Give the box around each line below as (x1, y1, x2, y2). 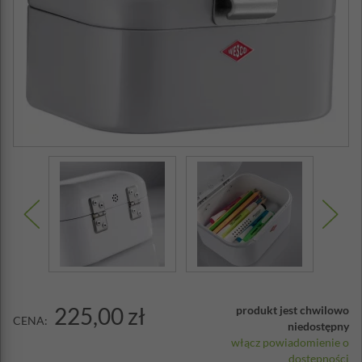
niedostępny (288, 319, 349, 333)
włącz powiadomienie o (231, 335, 349, 349)
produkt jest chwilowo (236, 303, 349, 317)
